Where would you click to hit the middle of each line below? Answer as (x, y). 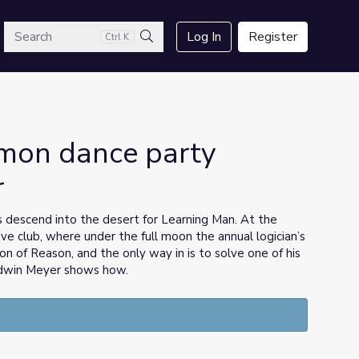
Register (273, 37)
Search (165, 55)
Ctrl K (117, 37)
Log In (204, 37)
